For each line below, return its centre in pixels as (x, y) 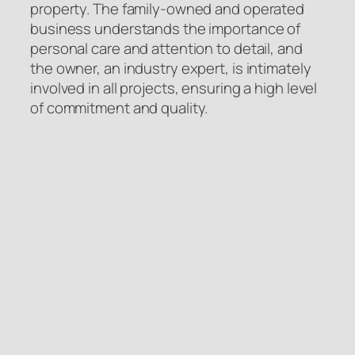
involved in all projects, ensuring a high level (174, 88)
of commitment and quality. (119, 107)
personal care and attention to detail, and (166, 48)
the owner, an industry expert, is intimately (171, 68)
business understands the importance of (166, 28)
